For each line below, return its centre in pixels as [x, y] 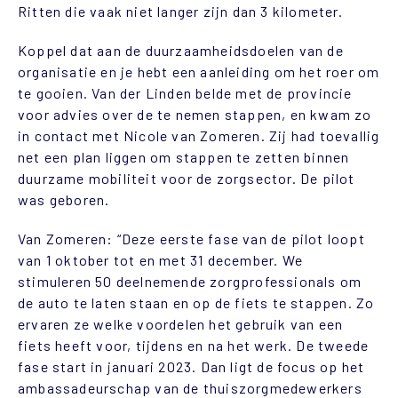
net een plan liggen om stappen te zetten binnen [184, 156]
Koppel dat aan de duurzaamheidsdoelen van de [181, 50]
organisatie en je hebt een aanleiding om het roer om [199, 71]
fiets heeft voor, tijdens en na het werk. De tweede [194, 345]
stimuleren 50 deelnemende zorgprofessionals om [190, 281]
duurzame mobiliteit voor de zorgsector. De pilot [187, 178]
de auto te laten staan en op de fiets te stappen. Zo [196, 302]
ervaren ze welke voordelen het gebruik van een [181, 323]
